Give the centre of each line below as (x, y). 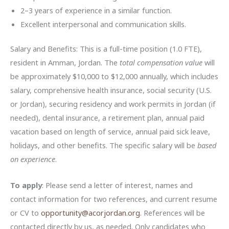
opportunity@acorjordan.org (90, 212)
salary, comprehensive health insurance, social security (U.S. (111, 90)
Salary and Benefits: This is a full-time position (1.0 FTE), (106, 49)
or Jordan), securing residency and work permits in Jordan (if (113, 104)
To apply (26, 185)
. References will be (173, 212)
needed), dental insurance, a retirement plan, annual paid (107, 118)
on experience (33, 159)
